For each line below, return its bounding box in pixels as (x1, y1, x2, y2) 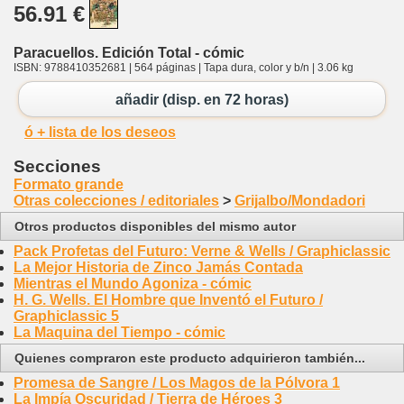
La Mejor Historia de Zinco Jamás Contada (14, 260, 303, 276)
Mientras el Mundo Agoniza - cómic (14, 276, 252, 292)
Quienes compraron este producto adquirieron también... (14, 351, 365, 366)
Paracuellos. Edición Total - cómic (14, 44, 244, 60)
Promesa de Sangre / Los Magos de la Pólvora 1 (14, 375, 340, 391)
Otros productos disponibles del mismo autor (14, 219, 296, 234)
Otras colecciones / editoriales (14, 193, 219, 209)
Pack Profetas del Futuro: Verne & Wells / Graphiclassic (14, 243, 390, 260)
